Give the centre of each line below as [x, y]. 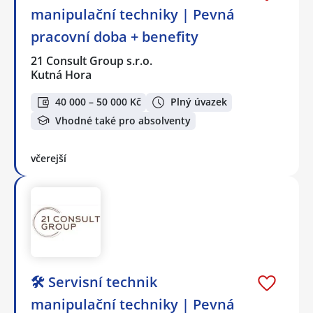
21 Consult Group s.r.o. [92, 60]
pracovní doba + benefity [115, 36]
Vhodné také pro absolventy [123, 120]
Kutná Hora [61, 74]
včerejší [49, 159]
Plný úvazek [199, 102]
